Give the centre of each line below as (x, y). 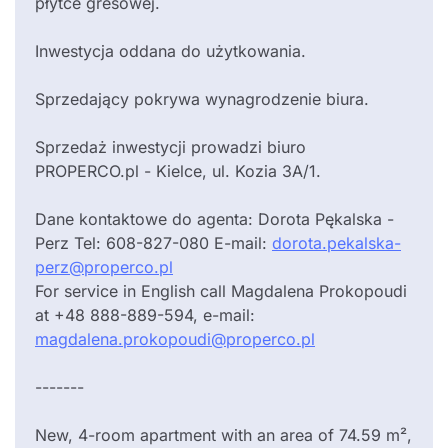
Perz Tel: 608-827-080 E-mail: (153, 243)
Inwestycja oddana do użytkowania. (170, 51)
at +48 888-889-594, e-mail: (145, 315)
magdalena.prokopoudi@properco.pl (175, 339)
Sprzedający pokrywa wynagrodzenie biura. (202, 99)
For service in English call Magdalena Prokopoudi (221, 291)
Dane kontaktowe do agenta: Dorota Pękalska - (214, 219)
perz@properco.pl (104, 267)
